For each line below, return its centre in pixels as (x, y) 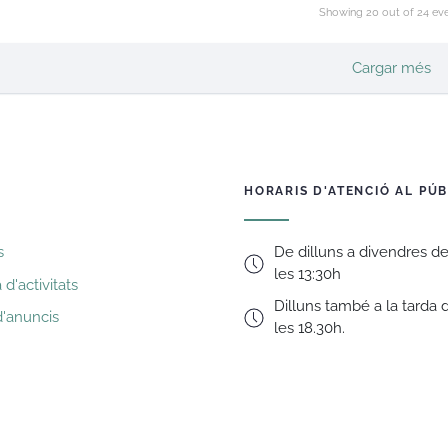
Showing (342, 12)
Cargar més (391, 68)
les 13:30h (307, 274)
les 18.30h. (309, 328)
